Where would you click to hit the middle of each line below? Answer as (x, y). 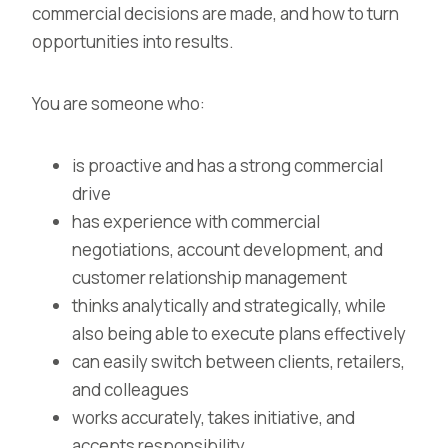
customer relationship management (209, 277)
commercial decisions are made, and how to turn (215, 13)
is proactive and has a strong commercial (227, 165)
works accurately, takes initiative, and (213, 417)
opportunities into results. (133, 41)
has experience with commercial (196, 221)
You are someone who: (118, 103)
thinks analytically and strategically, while (229, 305)
